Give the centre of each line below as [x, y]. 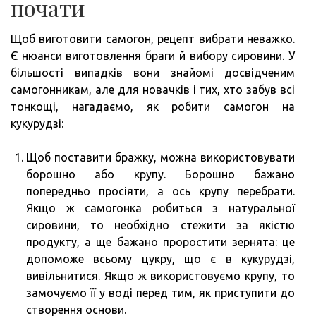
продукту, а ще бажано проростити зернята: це [160, 242]
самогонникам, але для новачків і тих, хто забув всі [153, 89]
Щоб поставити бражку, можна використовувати [160, 157]
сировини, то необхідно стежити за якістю [160, 225]
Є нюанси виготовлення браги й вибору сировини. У [153, 55]
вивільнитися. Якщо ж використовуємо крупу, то [160, 275]
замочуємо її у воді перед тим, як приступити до [160, 292]
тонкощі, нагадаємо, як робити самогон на [153, 106]
